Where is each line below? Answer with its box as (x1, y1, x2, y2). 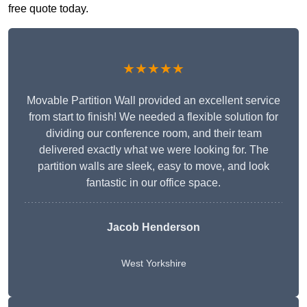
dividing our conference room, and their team (45, 127, 262, 140)
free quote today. (8, 3, 88, 15)
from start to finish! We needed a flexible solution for (29, 111, 278, 123)
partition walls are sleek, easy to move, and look (38, 160, 269, 173)
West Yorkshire (121, 258, 186, 269)
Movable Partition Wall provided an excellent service (27, 95, 280, 107)
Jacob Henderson (107, 221, 200, 234)
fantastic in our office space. (86, 177, 221, 189)
